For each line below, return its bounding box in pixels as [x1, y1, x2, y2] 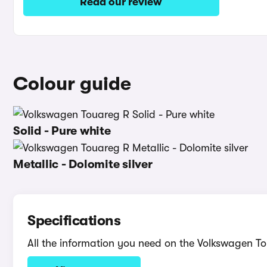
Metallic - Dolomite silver [13, 157, 153, 171]
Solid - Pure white [13, 124, 111, 138]
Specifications [27, 212, 120, 229]
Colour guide [13, 73, 131, 95]
